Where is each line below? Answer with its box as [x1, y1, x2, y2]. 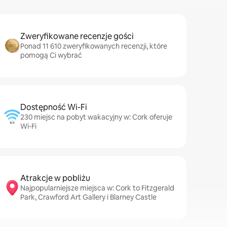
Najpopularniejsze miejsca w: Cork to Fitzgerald [20, 183, 174, 193]
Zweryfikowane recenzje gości [20, 31, 134, 42]
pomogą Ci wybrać [20, 51, 82, 60]
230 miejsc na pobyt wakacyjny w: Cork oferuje [20, 112, 172, 122]
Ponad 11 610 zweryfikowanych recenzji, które [20, 42, 167, 51]
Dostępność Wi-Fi [20, 102, 87, 112]
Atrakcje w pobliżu [20, 173, 90, 183]
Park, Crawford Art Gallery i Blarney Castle [20, 193, 157, 202]
